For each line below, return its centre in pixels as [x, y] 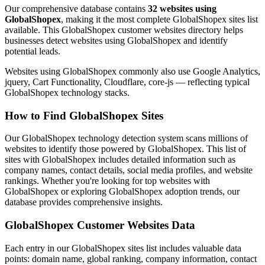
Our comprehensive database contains [76, 9]
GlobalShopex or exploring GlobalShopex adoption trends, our [122, 192]
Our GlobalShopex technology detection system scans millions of [126, 138]
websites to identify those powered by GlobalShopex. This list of [125, 149]
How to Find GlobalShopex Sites [84, 115]
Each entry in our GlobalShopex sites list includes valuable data [123, 248]
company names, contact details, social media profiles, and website [129, 170]
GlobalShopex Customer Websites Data [100, 225]
